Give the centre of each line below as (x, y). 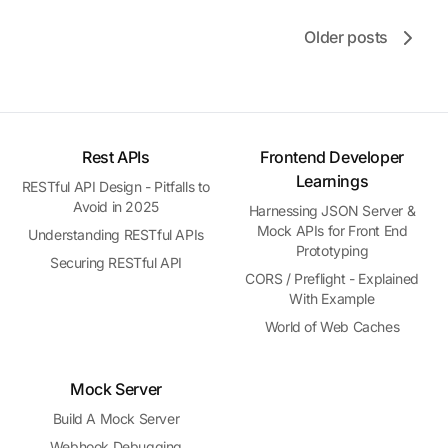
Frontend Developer (332, 157)
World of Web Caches (332, 326)
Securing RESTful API (116, 262)
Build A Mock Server (116, 418)
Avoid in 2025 (116, 206)
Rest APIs (116, 157)
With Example (332, 298)
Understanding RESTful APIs (116, 234)
